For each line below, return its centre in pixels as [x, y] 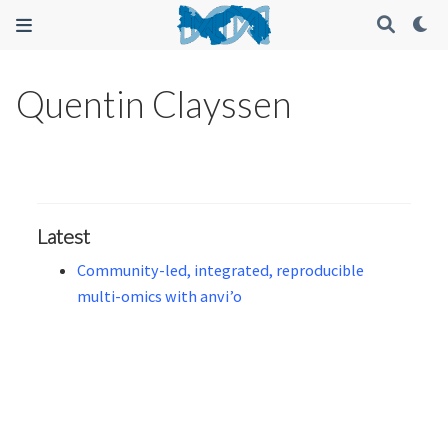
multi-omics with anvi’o [160, 295]
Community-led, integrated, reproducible [221, 269]
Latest [64, 235]
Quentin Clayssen [154, 104]
